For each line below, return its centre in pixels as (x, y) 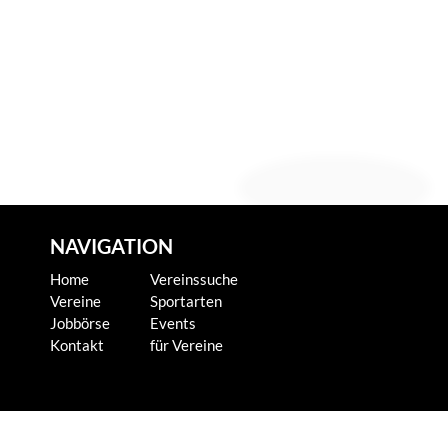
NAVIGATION (111, 246)
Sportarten (186, 301)
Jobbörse (80, 323)
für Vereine (186, 345)
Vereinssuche (194, 279)
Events (173, 323)
